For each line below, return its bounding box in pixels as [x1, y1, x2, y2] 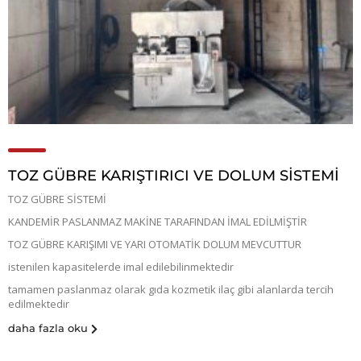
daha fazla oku [8, 321, 88, 334]
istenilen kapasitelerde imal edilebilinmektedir [8, 259, 234, 274]
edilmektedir [8, 296, 69, 311]
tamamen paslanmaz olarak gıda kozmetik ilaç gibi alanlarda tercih [8, 281, 334, 297]
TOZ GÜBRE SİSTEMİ [8, 191, 106, 206]
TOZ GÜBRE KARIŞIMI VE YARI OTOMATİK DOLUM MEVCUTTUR [8, 236, 301, 251]
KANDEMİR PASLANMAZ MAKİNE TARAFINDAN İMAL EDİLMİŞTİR [8, 214, 307, 229]
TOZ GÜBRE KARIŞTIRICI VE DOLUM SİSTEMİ [8, 166, 339, 185]
